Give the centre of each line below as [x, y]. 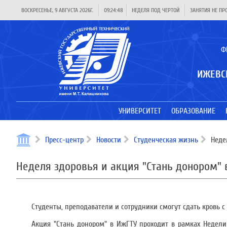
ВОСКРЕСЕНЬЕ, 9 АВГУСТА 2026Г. [57, 10]
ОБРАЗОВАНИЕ [193, 111]
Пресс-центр [64, 140]
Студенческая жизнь [166, 140]
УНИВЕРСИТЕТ [140, 111]
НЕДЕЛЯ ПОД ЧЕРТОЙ [156, 10]
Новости [109, 140]
